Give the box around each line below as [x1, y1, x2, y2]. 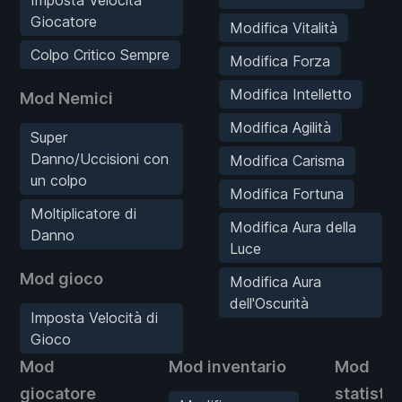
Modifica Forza [230, 52, 330, 71]
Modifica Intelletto [230, 85, 352, 104]
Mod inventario [169, 357, 286, 377]
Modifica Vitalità [230, 19, 337, 38]
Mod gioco [20, 269, 103, 289]
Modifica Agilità [230, 118, 331, 137]
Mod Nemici [20, 89, 113, 109]
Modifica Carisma [230, 152, 345, 170]
